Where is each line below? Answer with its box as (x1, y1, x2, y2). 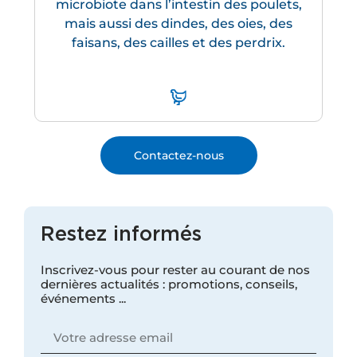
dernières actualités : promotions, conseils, (40, 276, 297, 292)
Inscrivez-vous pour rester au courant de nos (40, 261, 310, 277)
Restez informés (40, 226, 202, 244)
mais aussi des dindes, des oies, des (65, 16, 292, 32)
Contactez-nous (133, 148, 224, 163)
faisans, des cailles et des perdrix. (72, 35, 285, 51)
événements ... (40, 290, 126, 306)
